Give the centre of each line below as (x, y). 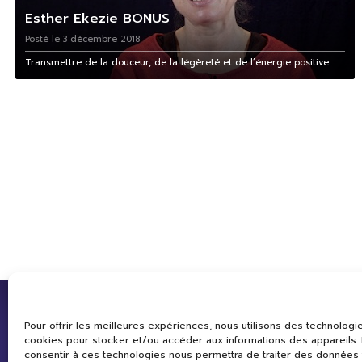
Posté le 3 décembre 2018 (82, 40)
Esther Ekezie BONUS (97, 19)
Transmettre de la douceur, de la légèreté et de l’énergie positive (177, 63)
